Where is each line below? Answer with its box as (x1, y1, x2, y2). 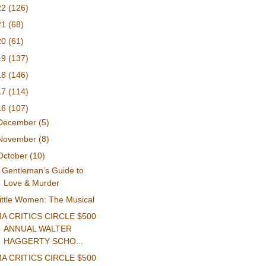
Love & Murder (4, 178, 60, 188)
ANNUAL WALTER (4, 224, 72, 234)
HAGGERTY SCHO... (4, 236, 84, 246)
